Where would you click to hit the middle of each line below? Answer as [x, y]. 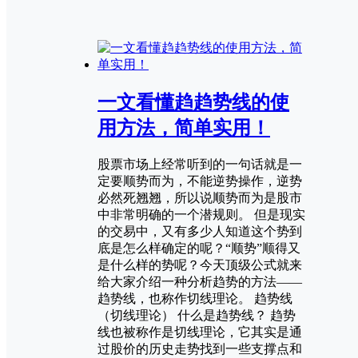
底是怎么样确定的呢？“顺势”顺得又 [199, 249]
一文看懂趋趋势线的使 [193, 103]
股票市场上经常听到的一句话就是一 [200, 165]
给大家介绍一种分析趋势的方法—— [200, 282]
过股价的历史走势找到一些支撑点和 [200, 349]
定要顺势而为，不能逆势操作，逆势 [200, 181]
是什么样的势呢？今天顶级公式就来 [200, 265]
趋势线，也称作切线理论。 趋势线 [195, 299]
